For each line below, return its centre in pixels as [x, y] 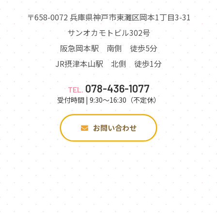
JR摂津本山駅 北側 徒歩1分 [108, 63]
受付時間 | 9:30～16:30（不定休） [108, 100]
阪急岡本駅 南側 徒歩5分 [108, 48]
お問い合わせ [115, 128]
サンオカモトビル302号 [108, 32]
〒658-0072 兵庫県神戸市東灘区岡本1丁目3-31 [108, 17]
